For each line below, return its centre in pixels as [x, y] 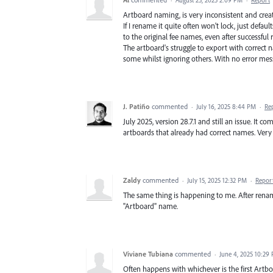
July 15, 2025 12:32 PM [217, 181]
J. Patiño [136, 107]
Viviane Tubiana [148, 254]
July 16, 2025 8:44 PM [226, 107]
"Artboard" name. [151, 206]
